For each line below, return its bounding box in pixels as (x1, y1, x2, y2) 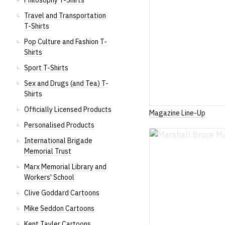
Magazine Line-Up (149, 108, 206, 118)
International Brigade (24, 136, 92, 145)
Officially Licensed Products (24, 105, 111, 114)
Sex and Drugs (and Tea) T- (24, 79, 108, 88)
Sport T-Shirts (24, 63, 68, 72)
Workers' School (24, 173, 74, 182)
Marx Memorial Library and (24, 162, 106, 171)
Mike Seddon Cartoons (24, 204, 94, 213)
